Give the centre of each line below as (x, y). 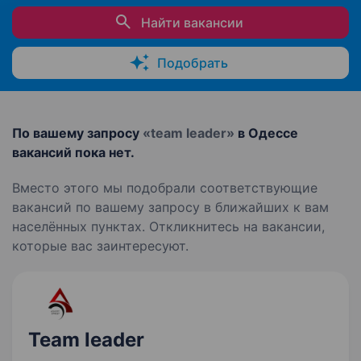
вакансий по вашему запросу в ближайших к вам (170, 207)
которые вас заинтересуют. (100, 246)
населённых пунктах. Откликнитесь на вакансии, (168, 226)
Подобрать (192, 63)
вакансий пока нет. (73, 152)
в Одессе (266, 133)
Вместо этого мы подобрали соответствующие (165, 188)
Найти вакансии (192, 23)
